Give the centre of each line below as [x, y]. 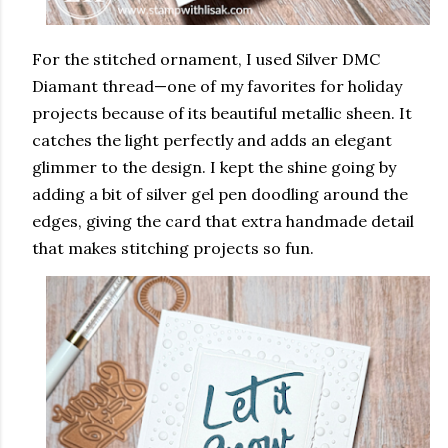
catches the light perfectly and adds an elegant [212, 140]
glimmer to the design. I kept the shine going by [214, 167]
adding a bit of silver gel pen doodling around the [220, 194]
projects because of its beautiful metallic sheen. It [222, 113]
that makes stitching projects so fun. [173, 248]
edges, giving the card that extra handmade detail [223, 221]
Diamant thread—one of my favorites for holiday [217, 86]
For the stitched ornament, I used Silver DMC [206, 59]
